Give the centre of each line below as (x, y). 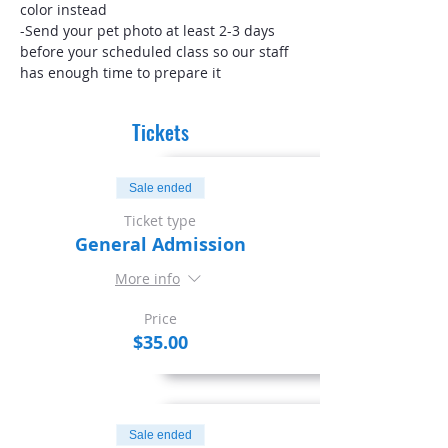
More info (147, 279)
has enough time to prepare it (120, 72)
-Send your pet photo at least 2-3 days (149, 30)
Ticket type (160, 220)
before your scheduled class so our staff (156, 51)
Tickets (160, 132)
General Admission (160, 244)
